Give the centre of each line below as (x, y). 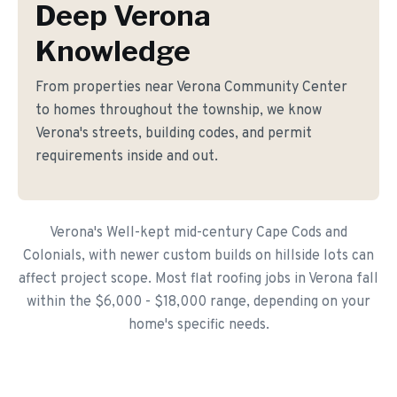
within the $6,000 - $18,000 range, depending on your (198, 302)
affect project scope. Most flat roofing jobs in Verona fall (198, 279)
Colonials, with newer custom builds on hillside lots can (198, 256)
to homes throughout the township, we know (179, 111)
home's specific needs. (198, 325)
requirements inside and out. (127, 157)
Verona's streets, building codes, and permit (174, 134)
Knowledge (113, 51)
